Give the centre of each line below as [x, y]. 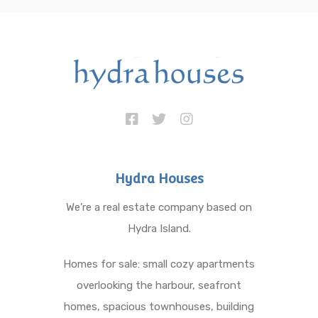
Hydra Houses [159, 179]
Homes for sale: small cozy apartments [159, 264]
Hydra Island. [159, 229]
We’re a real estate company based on [159, 208]
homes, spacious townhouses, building [159, 307]
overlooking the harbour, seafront [159, 286]
